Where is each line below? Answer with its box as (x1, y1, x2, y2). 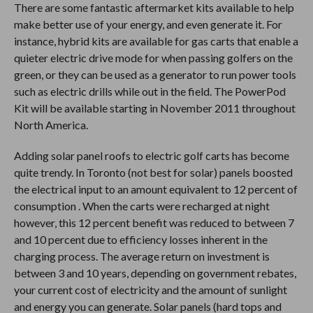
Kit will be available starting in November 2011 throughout (13, 101, 296, 115)
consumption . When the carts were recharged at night (13, 199, 270, 212)
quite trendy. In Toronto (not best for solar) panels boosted (13, 166, 293, 179)
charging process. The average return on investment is (13, 249, 270, 263)
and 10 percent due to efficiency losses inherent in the (13, 233, 268, 246)
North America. (13, 118, 88, 131)
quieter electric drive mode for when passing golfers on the (13, 51, 293, 64)
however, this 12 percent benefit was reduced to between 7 (13, 216, 294, 229)
